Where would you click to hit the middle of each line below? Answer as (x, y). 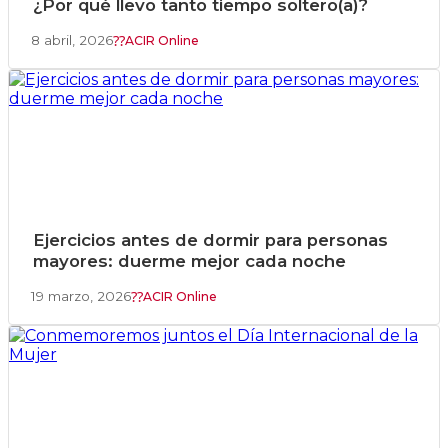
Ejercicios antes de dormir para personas (210, 240)
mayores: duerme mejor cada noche (189, 261)
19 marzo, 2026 (81, 296)
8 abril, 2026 (72, 40)
